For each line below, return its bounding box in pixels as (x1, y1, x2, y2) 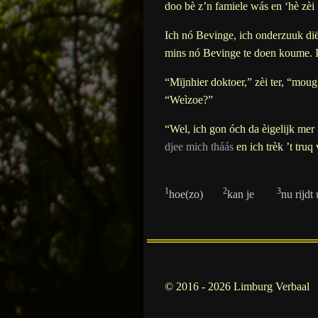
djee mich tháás (165, 140, 234, 153)
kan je (227, 187, 277, 200)
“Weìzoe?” (165, 93, 213, 106)
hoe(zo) (169, 187, 223, 200)
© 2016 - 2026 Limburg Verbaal (165, 280, 309, 293)
